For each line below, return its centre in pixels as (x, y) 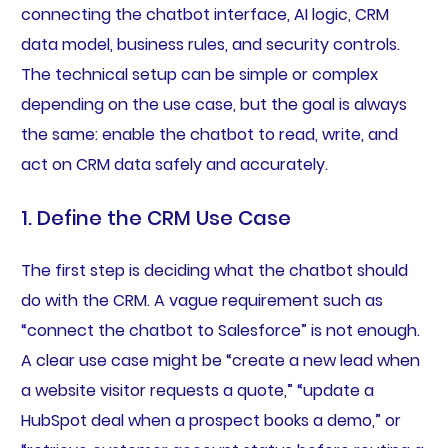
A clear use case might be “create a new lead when (220, 361)
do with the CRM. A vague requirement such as (201, 301)
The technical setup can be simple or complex (199, 75)
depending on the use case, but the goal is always (213, 105)
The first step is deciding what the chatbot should (214, 271)
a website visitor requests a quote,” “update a (197, 391)
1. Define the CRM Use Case (155, 218)
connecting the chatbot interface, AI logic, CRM (204, 15)
